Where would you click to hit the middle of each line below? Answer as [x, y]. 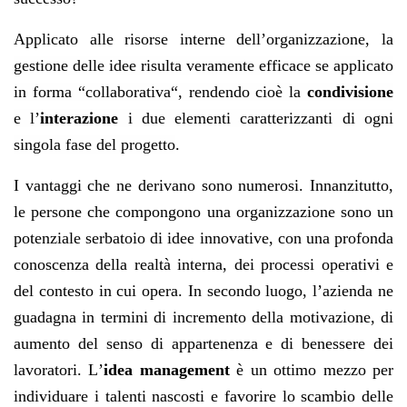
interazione [84, 118]
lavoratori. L [56, 369]
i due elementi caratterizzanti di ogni [261, 118]
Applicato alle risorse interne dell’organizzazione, [198, 39]
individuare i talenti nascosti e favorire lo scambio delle [203, 396]
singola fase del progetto [94, 144]
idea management [167, 369]
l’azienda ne [353, 290]
